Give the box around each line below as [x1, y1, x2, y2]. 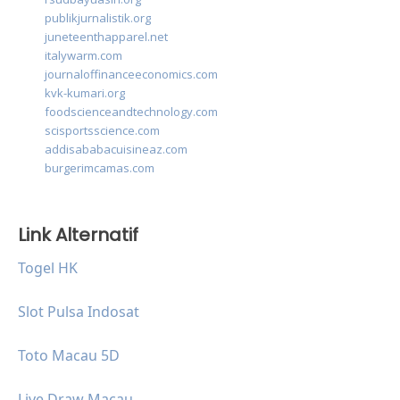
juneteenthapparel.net [45, 29, 168, 46]
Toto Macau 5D [18, 346, 120, 366]
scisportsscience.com [45, 122, 160, 139]
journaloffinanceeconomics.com [45, 66, 218, 83]
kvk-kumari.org [45, 85, 125, 102]
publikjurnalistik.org [45, 10, 151, 27]
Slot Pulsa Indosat [18, 302, 139, 322]
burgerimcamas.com [45, 160, 154, 177]
